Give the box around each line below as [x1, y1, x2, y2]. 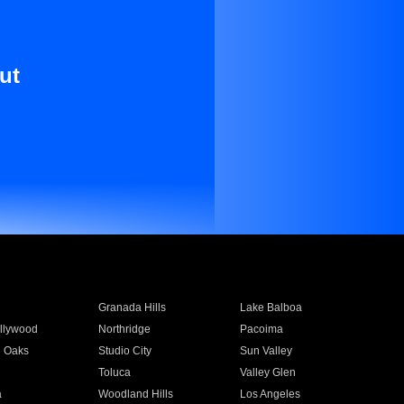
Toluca [97, 366, 131, 379]
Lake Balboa [240, 301, 303, 314]
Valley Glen [240, 366, 297, 379]
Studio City [97, 344, 151, 357]
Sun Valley [240, 344, 293, 357]
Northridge [97, 323, 151, 335]
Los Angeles [240, 388, 301, 400]
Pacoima [240, 323, 284, 335]
